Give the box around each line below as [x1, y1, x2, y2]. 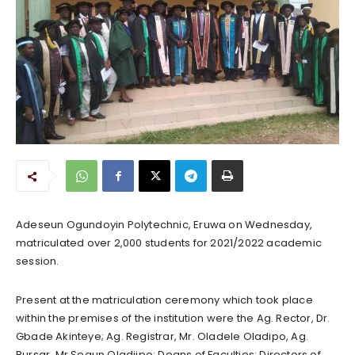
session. [16, 253, 59, 269]
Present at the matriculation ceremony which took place [16, 292, 313, 307]
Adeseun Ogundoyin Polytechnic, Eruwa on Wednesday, [16, 216, 313, 232]
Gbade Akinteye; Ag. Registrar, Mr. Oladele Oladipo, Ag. [16, 328, 309, 344]
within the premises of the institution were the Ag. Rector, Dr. [16, 310, 330, 326]
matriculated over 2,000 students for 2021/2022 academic [16, 235, 323, 250]
